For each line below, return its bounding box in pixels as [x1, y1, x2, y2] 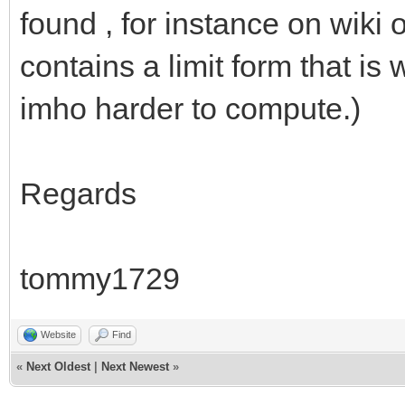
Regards [20, 175, 137, 211]
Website [41, 328, 76, 340]
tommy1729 [20, 260, 180, 296]
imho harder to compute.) [20, 90, 361, 126]
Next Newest [101, 359, 169, 373]
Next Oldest [26, 359, 90, 373]
